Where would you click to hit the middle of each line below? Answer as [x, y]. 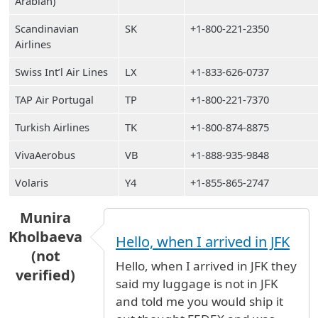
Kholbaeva [45, 237]
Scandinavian [47, 28]
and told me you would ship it [199, 301]
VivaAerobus [45, 155]
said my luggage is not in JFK [197, 283]
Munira [45, 218]
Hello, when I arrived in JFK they [206, 265]
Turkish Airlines [52, 127]
